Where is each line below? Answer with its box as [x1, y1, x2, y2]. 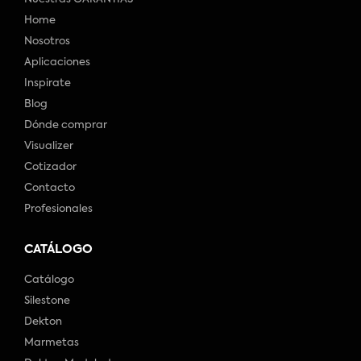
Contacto [24, 183, 75, 194]
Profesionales [24, 204, 93, 215]
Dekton [24, 317, 62, 328]
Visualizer [24, 141, 73, 152]
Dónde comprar [24, 120, 107, 131]
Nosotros [24, 36, 70, 48]
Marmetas [24, 338, 79, 349]
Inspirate [24, 78, 71, 89]
